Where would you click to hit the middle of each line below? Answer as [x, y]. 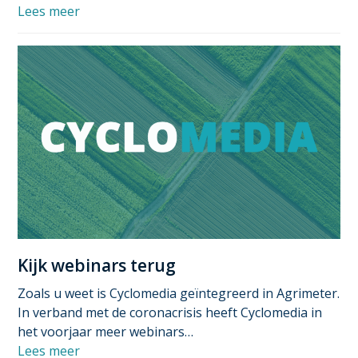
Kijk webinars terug [97, 266]
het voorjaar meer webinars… [106, 332]
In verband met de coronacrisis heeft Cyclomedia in [170, 313]
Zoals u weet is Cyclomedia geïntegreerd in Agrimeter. [179, 294]
